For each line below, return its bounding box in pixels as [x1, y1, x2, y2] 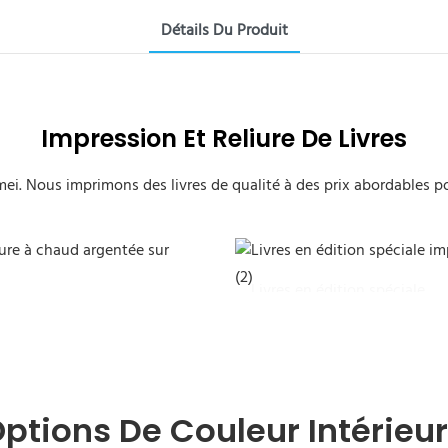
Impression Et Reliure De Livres [41, 121, 407, 155]
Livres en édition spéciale [250, 277, 425, 304]
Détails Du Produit [160, 17, 288, 44]
